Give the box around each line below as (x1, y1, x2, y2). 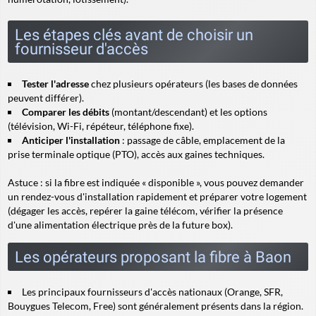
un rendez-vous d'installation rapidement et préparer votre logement (8, 190, 307, 202)
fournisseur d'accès (15, 39, 148, 58)
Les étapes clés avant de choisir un (15, 25, 253, 44)
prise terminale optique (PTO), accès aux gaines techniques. (8, 148, 265, 160)
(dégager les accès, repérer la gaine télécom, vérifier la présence (8, 205, 283, 217)
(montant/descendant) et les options (109, 106, 267, 118)
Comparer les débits (22, 106, 109, 118)
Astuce (8, 176, 38, 188)
